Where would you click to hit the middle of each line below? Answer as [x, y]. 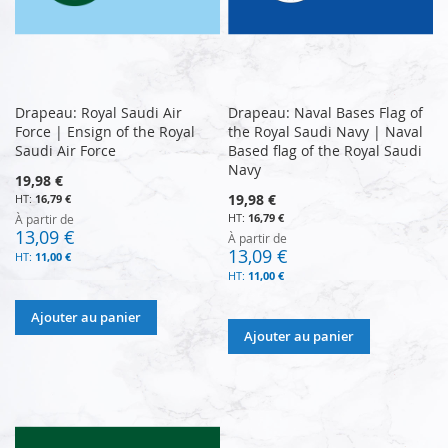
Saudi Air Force [65, 150]
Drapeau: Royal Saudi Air [98, 112]
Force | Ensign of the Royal [105, 131]
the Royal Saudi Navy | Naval [326, 131]
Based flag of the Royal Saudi [325, 150]
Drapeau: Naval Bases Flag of [326, 112]
